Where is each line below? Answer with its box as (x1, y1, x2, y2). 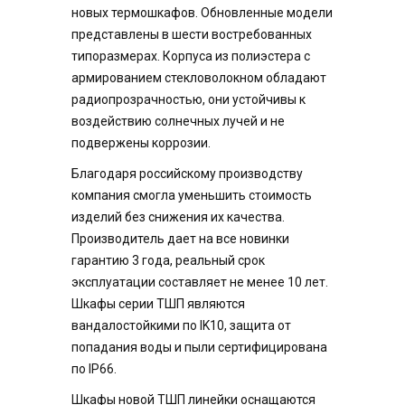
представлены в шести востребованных (71, 27, 312, 42)
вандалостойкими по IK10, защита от (71, 318, 291, 333)
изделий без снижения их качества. (71, 210, 285, 224)
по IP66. (71, 362, 117, 376)
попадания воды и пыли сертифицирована (71, 340, 327, 354)
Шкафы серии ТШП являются (71, 297, 245, 311)
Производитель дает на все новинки (71, 231, 289, 246)
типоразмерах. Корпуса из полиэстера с (71, 49, 310, 63)
